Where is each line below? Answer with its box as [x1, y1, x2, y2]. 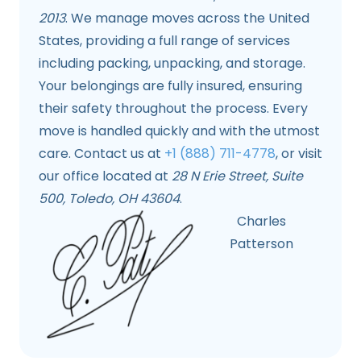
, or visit [276, 144, 322, 164]
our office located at [39, 167, 172, 186]
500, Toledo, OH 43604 [39, 189, 180, 209]
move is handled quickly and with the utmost [39, 122, 320, 141]
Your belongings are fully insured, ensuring [39, 77, 302, 96]
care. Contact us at [39, 144, 164, 164]
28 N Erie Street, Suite [172, 167, 303, 186]
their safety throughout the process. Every [39, 99, 308, 118]
